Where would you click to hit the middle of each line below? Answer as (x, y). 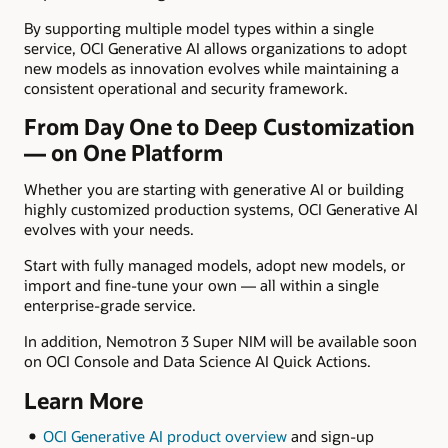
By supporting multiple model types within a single (199, 27)
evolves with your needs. (109, 228)
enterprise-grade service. (110, 305)
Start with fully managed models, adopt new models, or (215, 265)
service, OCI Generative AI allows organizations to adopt (215, 47)
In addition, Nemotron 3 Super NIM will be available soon (220, 341)
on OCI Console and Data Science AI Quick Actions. (197, 361)
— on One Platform (123, 153)
